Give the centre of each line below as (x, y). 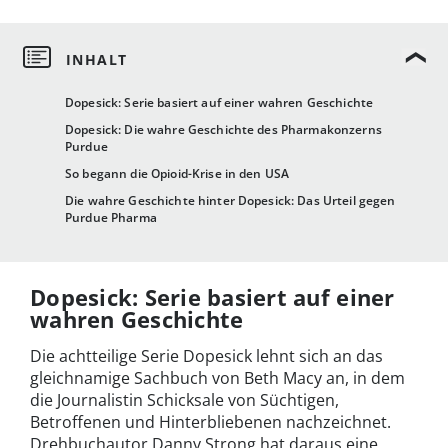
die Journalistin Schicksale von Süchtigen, (184, 400)
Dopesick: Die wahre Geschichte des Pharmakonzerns (223, 130)
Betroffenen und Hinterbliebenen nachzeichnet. (210, 422)
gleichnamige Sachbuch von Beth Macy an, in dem (217, 378)
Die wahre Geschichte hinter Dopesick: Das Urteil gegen (230, 201)
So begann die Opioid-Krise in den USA (177, 174)
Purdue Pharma (111, 218)
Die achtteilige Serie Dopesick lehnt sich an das (206, 356)
